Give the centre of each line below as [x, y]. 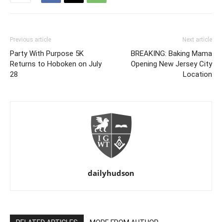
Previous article [30, 40]
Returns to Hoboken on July [56, 64]
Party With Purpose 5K [47, 54]
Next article [197, 40]
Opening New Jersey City [171, 64]
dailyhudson [111, 173]
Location [197, 74]
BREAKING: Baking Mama [171, 54]
